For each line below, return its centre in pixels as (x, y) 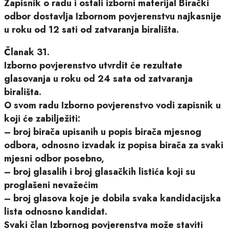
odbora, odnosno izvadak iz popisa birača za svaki (114, 145)
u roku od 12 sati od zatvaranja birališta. (91, 29)
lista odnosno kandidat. (56, 211)
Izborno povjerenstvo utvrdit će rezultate (93, 65)
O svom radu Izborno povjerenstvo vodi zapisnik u (112, 105)
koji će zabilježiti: (42, 118)
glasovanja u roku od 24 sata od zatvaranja (98, 78)
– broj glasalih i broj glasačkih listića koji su (100, 171)
